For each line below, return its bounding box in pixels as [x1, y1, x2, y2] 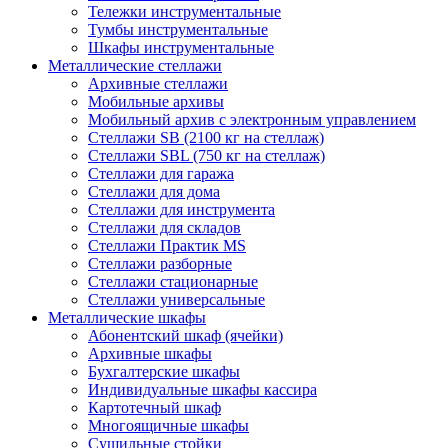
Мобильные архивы [88, 92, 224, 110]
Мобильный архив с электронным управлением [88, 110, 416, 128]
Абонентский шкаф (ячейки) [88, 326, 283, 344]
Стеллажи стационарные [88, 272, 258, 290]
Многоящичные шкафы [88, 416, 249, 434]
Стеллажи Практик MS [88, 236, 246, 254]
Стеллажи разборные [88, 254, 232, 272]
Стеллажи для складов [88, 218, 241, 236]
